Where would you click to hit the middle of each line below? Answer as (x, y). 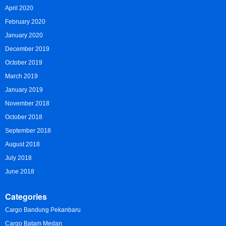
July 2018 (18, 158)
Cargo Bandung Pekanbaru (43, 210)
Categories (26, 197)
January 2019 (24, 90)
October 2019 (24, 63)
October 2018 (24, 117)
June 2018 (20, 172)
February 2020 (25, 22)
